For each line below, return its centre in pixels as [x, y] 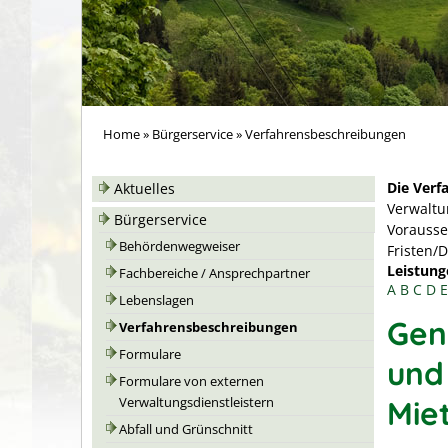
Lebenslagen [156, 300]
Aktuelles [144, 188]
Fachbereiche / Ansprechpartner [214, 273]
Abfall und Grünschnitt [186, 429]
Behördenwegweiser [179, 246]
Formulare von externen [191, 381]
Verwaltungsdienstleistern [196, 402]
